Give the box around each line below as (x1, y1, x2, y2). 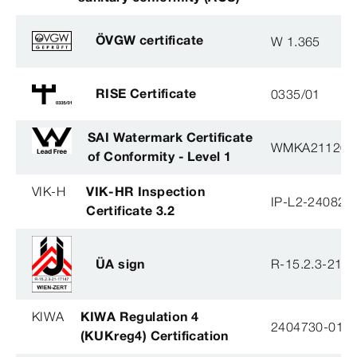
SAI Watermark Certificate (88, 128, 253, 145)
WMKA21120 (271, 139, 348, 155)
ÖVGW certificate (96, 32, 204, 49)
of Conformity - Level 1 (88, 147, 232, 164)
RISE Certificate (96, 84, 197, 101)
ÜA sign (96, 255, 145, 272)
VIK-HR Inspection (86, 182, 205, 199)
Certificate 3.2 (86, 202, 175, 218)
